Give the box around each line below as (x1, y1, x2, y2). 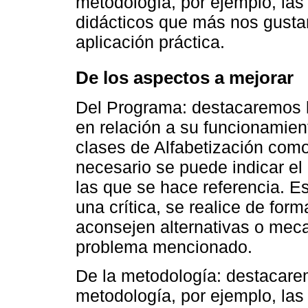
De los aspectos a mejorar (76, 68, 294, 88)
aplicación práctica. (76, 32, 225, 52)
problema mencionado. (76, 236, 252, 256)
